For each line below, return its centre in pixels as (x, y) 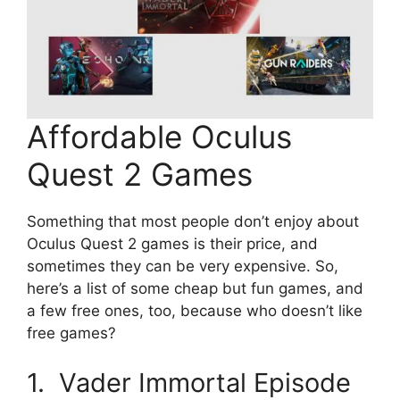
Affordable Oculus (159, 137)
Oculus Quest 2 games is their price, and (172, 244)
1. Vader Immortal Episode (189, 382)
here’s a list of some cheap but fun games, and (195, 289)
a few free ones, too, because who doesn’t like (195, 311)
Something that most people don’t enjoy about (193, 222)
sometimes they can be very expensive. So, (183, 267)
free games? (71, 333)
